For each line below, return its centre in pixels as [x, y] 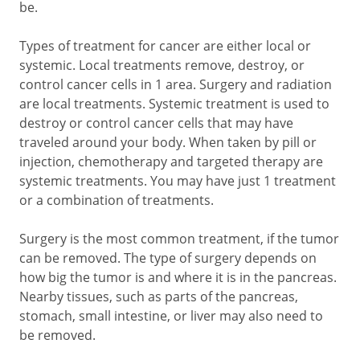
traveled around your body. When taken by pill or [168, 142]
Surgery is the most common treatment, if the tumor [179, 239]
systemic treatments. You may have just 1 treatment [178, 181]
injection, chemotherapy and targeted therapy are [171, 162]
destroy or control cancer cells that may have [156, 123]
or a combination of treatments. [117, 200]
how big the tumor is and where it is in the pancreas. [178, 277]
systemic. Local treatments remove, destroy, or [162, 65]
